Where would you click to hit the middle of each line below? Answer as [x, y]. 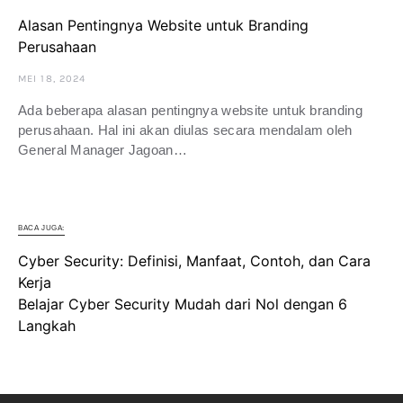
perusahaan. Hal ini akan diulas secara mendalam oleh [185, 130]
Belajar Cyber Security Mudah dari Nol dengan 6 [183, 304]
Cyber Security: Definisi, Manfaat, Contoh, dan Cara [194, 261]
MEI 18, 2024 [52, 79]
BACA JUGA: [41, 228]
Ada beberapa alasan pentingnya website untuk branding [190, 111]
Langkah [47, 326]
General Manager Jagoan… [103, 150]
